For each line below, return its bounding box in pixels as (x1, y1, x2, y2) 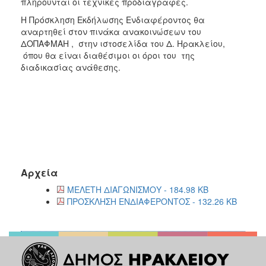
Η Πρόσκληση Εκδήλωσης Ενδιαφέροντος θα (21, 13, 205, 26)
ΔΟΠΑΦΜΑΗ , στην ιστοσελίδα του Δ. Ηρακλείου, (21, 37, 225, 49)
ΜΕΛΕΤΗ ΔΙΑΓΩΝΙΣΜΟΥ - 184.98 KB (67, 183, 208, 195)
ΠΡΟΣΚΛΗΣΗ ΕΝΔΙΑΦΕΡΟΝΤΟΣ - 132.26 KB (67, 195, 237, 207)
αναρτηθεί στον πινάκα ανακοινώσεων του (21, 25, 201, 37)
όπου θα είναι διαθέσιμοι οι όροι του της (21, 49, 195, 61)
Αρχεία (21, 165, 58, 179)
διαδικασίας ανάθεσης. (21, 61, 121, 73)
